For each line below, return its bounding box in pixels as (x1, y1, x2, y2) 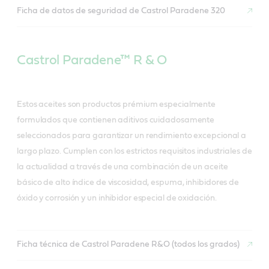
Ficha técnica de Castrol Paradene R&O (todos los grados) (17, 240, 240, 249)
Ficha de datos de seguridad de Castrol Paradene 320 (17, 7, 225, 16)
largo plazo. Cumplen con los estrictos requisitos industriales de (17, 147, 252, 156)
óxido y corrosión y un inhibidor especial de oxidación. (17, 193, 217, 202)
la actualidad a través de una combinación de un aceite (17, 162, 228, 171)
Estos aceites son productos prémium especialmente (17, 100, 216, 109)
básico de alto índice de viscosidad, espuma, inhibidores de (17, 178, 240, 187)
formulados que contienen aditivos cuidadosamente (17, 115, 215, 124)
